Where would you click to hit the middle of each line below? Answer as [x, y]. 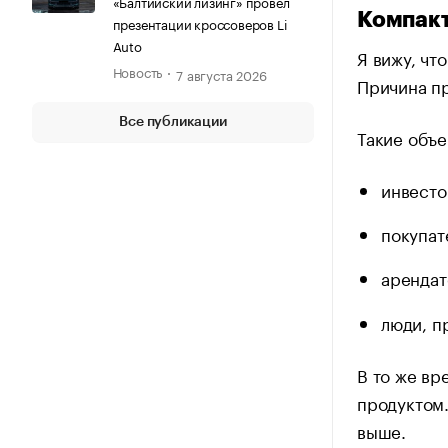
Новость [137, 70]
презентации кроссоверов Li [199, 22]
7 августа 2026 [221, 73]
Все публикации [173, 121]
